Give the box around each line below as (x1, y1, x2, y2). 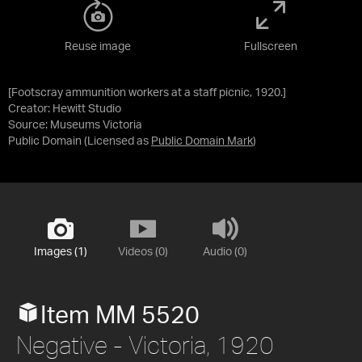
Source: (8, 119, 50, 131)
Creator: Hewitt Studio (8, 103, 121, 115)
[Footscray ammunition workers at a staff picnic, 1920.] (8, 86, 286, 99)
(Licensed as (84, 135, 151, 147)
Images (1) (33, 246, 87, 258)
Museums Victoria (50, 119, 142, 131)
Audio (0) (203, 246, 247, 258)
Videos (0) (117, 246, 168, 258)
